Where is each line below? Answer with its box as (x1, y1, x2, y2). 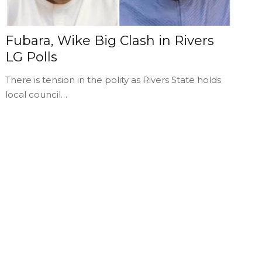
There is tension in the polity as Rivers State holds (5, 74, 222, 85)
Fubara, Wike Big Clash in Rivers (5, 32, 215, 49)
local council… (5, 88, 68, 100)
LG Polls (5, 49, 58, 65)
